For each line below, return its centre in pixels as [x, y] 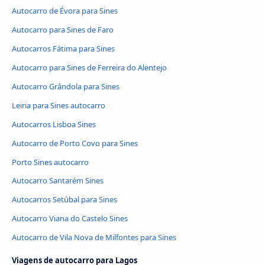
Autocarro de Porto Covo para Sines [75, 143]
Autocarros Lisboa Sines [54, 124]
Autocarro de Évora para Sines [65, 10]
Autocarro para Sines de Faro [63, 29]
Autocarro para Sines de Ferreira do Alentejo [89, 67]
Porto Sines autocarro [50, 162]
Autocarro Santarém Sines [58, 181]
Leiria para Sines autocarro [59, 105]
